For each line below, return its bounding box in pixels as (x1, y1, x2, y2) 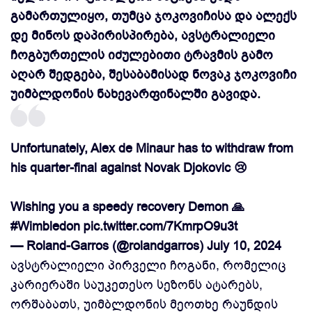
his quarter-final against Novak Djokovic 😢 (10, 159, 247, 176)
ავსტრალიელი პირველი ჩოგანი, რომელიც (10, 257, 286, 274)
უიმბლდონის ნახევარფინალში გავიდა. (10, 86, 260, 102)
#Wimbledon (10, 218, 80, 235)
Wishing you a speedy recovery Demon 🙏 (10, 198, 244, 215)
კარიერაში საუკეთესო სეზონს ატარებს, (10, 276, 263, 293)
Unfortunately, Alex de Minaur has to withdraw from (10, 140, 293, 157)
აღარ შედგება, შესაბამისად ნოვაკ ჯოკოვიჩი (10, 66, 297, 83)
